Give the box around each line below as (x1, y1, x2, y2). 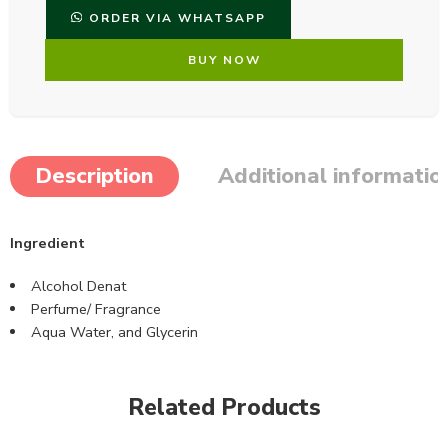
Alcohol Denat (30, 275, 126, 296)
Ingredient (10, 233, 85, 253)
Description (35, 161, 154, 191)
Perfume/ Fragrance (30, 298, 161, 319)
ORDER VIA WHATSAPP (88, 10, 266, 26)
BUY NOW (187, 52, 261, 68)
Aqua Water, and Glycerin (30, 321, 198, 342)
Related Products (127, 391, 321, 423)
